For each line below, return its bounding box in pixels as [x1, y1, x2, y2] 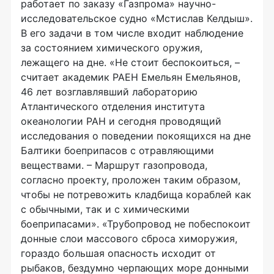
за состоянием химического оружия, [21, 42, 202, 54]
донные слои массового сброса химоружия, [21, 232, 237, 245]
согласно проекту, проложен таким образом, [21, 174, 240, 186]
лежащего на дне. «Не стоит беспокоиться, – [21, 56, 240, 68]
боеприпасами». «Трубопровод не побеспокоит [21, 218, 251, 230]
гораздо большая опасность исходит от [21, 247, 216, 259]
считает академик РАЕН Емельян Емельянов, [21, 71, 240, 83]
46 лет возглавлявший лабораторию [21, 86, 198, 98]
